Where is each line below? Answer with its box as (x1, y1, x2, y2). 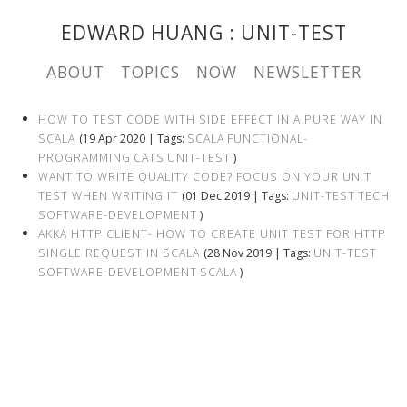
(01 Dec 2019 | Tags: (182, 188, 292, 203)
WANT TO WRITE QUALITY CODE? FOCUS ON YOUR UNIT (38, 169, 372, 184)
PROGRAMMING (38, 150, 131, 165)
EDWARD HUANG (60, 20, 229, 45)
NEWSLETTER (253, 61, 362, 83)
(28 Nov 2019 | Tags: (203, 245, 313, 261)
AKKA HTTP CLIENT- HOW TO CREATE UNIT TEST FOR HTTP (38, 226, 386, 242)
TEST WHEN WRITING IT (38, 188, 178, 203)
